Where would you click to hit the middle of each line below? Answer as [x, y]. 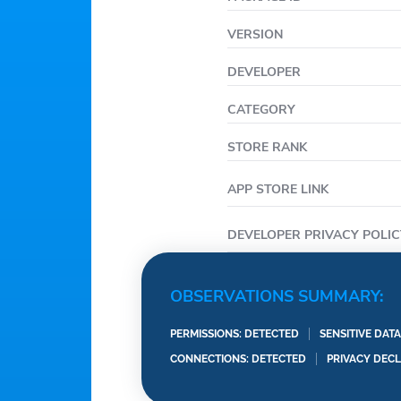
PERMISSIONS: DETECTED [235, 334]
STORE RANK [267, 147]
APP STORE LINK [278, 189]
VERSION [255, 34]
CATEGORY [261, 110]
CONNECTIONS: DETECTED [238, 359]
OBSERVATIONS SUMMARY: [277, 296]
